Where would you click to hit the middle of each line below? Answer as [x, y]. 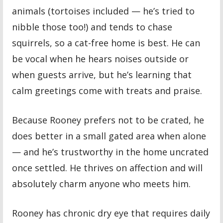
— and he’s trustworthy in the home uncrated [111, 152]
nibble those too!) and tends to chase [92, 27]
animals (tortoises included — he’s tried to [104, 11]
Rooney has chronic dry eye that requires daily [111, 213]
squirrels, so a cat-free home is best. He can [106, 43]
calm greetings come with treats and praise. [107, 90]
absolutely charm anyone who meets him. [102, 183]
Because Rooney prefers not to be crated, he [108, 120]
